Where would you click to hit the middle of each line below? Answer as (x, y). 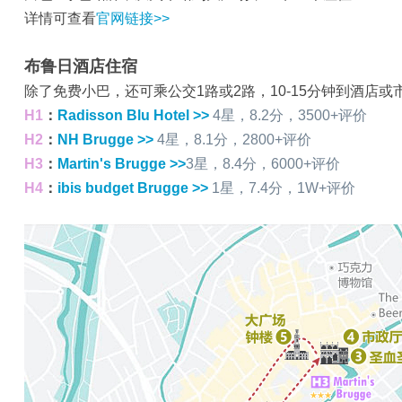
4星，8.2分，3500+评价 (290, 115)
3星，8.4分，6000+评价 (263, 164)
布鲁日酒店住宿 (81, 66)
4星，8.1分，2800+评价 (232, 140)
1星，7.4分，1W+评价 (284, 188)
